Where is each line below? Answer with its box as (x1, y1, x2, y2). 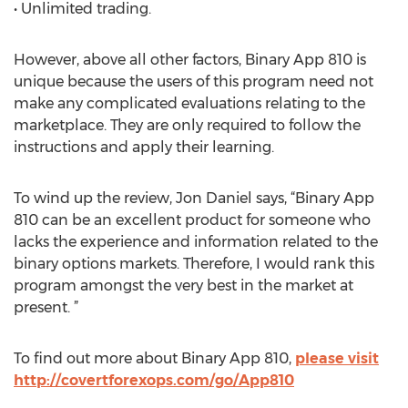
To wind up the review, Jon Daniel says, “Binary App (14, 189, 374, 207)
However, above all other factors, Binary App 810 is (14, 51, 366, 68)
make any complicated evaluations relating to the (14, 95, 365, 112)
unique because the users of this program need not (14, 73, 373, 90)
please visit (295, 350, 379, 367)
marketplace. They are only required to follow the (14, 117, 361, 134)
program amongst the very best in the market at (14, 277, 353, 294)
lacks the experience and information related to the (14, 233, 378, 250)
